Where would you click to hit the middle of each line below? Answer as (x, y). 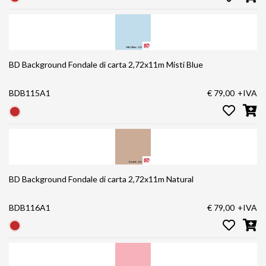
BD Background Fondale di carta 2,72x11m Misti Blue (106, 65)
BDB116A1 (30, 207)
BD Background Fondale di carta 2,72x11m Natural (101, 179)
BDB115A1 (30, 93)
